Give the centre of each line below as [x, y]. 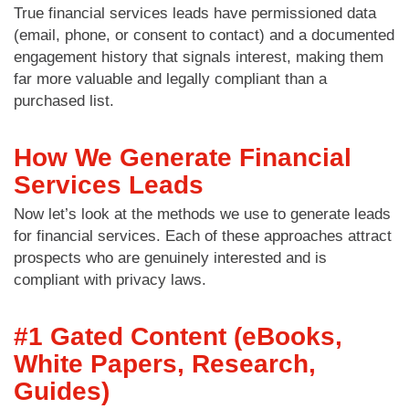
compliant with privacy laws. [110, 279]
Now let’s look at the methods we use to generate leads [202, 214]
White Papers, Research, [165, 363]
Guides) [62, 391]
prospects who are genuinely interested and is [170, 257]
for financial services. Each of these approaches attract [203, 236]
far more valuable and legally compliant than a [170, 79]
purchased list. [64, 100]
